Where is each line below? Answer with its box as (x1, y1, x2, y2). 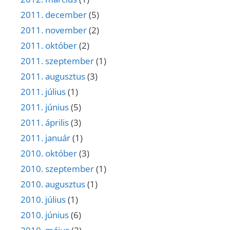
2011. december (21, 9, 87, 21)
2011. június (21, 101, 69, 113)
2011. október (21, 40, 77, 52)
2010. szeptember (21, 163, 94, 175)
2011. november (21, 24, 87, 36)
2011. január (21, 132, 70, 144)
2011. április (21, 117, 69, 129)
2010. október (21, 147, 77, 160)
